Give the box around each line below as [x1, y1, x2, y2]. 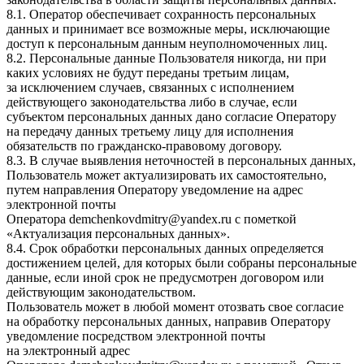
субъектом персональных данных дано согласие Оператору [6, 110, 336, 124]
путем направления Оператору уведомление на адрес [6, 183, 303, 197]
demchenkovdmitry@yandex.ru [69, 212, 232, 227]
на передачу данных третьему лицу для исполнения [6, 124, 293, 139]
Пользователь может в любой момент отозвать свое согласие [6, 300, 344, 314]
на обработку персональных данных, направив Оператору [6, 314, 331, 329]
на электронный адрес [6, 344, 130, 358]
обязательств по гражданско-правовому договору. [6, 139, 282, 154]
